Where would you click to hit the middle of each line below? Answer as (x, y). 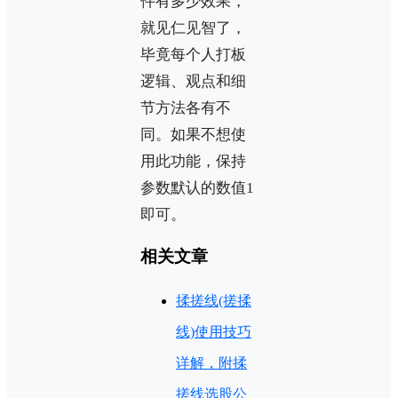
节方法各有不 (186, 108)
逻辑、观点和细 (193, 82)
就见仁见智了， (193, 28)
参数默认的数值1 (197, 188)
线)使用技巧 (214, 331)
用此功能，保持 (193, 162)
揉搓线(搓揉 (214, 300)
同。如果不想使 (193, 135)
